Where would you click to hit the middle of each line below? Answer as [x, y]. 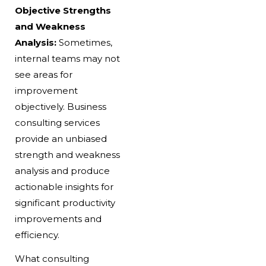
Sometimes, [85, 43]
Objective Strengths [63, 11]
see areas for [43, 75]
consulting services [57, 123]
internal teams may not [67, 59]
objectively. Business [60, 107]
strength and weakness [67, 155]
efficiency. [37, 235]
